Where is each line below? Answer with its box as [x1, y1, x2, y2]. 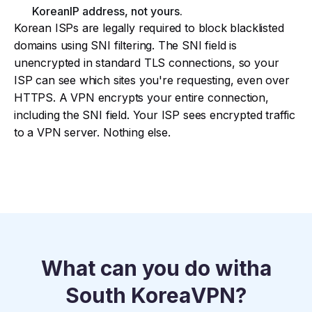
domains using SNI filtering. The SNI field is [14, 38, 237, 52]
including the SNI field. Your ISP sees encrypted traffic [14, 107, 295, 122]
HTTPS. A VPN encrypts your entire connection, [14, 90, 269, 104]
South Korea [65, 282, 191, 308]
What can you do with [40, 255, 260, 281]
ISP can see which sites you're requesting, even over [14, 72, 290, 87]
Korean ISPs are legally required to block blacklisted [14, 20, 284, 35]
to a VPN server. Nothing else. [14, 125, 171, 139]
